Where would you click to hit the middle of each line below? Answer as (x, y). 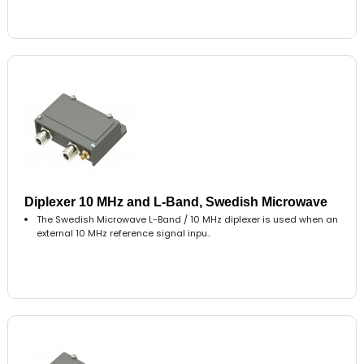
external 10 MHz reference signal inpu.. (124, 233)
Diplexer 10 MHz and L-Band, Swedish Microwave (176, 201)
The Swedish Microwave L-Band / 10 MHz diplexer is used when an (188, 219)
